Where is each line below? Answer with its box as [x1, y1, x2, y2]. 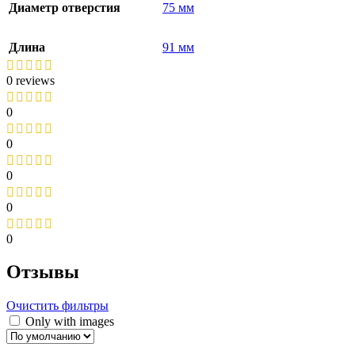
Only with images [25, 315, 114, 329]
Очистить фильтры [6, 299, 109, 313]
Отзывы [6, 261, 79, 283]
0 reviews [6, 73, 55, 87]
